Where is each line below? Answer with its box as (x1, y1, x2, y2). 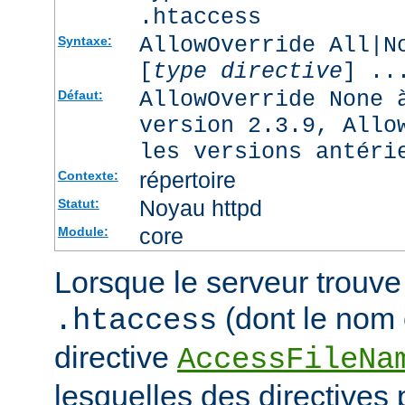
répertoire (138, 167, 236, 193)
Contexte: (57, 168, 118, 184)
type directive (152, 59, 343, 86)
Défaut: (57, 88, 103, 103)
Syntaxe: (57, 33, 112, 49)
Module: (57, 224, 108, 240)
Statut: (57, 196, 99, 212)
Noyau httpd (138, 195, 262, 221)
